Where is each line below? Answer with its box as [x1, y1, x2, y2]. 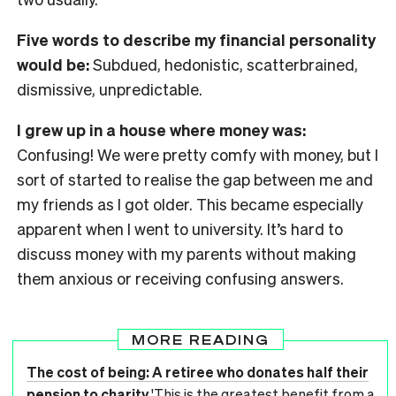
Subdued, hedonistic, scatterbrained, [89, 53, 358, 74]
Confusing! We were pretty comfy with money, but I [17, 143, 378, 164]
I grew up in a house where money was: [17, 118, 306, 140]
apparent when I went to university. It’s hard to [17, 217, 343, 239]
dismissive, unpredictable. [17, 78, 202, 99]
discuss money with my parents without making [17, 242, 356, 263]
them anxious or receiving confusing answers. [17, 267, 344, 288]
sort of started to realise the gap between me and [17, 168, 373, 189]
